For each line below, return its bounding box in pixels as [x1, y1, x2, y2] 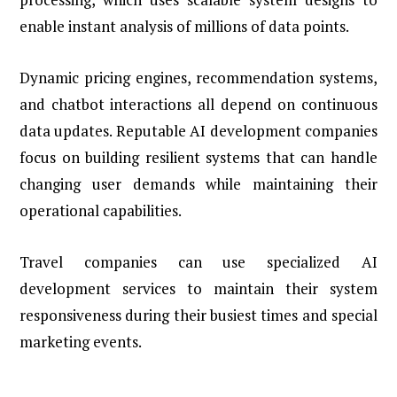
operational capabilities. [19, 200, 182, 222]
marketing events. [19, 331, 142, 353]
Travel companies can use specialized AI [19, 252, 378, 273]
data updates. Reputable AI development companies [19, 121, 378, 142]
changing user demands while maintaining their [19, 174, 378, 195]
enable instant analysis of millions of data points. [19, 16, 349, 37]
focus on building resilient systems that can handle [19, 147, 378, 168]
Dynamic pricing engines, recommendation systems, [19, 67, 378, 89]
